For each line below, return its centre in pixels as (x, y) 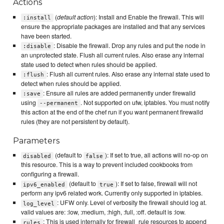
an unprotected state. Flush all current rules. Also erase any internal (112, 55)
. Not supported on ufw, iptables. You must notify (145, 102)
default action (75, 17)
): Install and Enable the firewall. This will (148, 17)
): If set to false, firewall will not (156, 184)
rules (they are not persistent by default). (75, 121)
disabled (37, 156)
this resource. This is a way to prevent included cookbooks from (106, 165)
